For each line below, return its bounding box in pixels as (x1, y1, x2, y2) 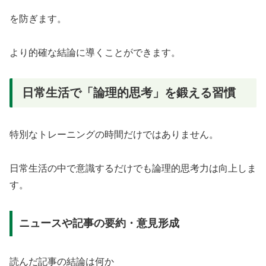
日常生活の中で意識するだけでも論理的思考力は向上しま (9, 163, 256, 173)
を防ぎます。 (9, 14, 66, 24)
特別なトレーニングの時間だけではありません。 (9, 129, 218, 140)
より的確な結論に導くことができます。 (9, 47, 180, 58)
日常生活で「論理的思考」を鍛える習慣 (22, 85, 236, 99)
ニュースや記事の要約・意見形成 (18, 217, 179, 230)
